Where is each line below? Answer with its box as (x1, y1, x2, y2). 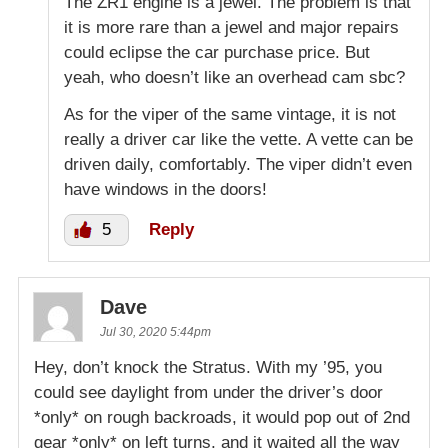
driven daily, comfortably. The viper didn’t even (64, 155, 412, 175)
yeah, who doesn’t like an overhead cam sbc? (64, 68, 405, 88)
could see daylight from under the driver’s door (34, 383, 383, 403)
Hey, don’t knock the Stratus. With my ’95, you (34, 358, 382, 378)
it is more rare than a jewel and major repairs (64, 18, 399, 38)
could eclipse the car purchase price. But (64, 43, 370, 63)
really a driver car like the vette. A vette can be (64, 130, 413, 150)
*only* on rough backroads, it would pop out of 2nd (34, 408, 410, 428)
